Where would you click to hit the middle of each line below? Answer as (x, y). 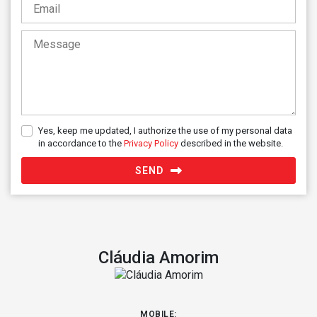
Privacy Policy (151, 143)
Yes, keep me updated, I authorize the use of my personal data (165, 130)
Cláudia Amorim (158, 257)
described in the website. (231, 143)
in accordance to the (81, 143)
